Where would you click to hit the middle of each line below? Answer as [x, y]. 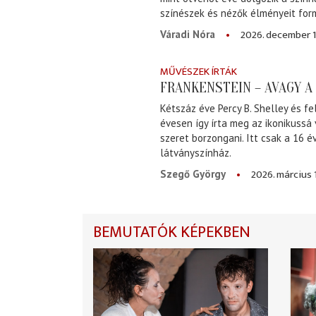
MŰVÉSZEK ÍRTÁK [199, 71]
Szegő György [193, 174]
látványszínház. [196, 152]
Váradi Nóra [188, 34]
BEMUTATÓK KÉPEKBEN [172, 232]
